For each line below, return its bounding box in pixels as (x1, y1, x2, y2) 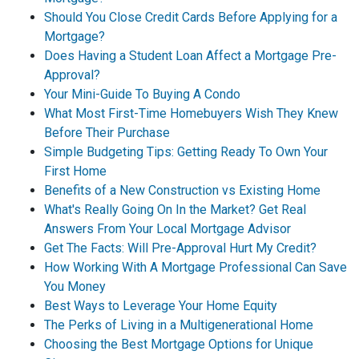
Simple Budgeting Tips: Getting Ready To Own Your (44, 143, 328, 159)
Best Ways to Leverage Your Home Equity (44, 297, 277, 313)
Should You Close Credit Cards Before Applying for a (44, 9, 337, 25)
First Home (44, 163, 107, 179)
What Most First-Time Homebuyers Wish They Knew (44, 105, 338, 121)
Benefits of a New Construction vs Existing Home (44, 182, 321, 198)
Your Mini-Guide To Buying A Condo (44, 86, 240, 102)
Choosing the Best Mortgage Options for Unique (44, 336, 313, 352)
